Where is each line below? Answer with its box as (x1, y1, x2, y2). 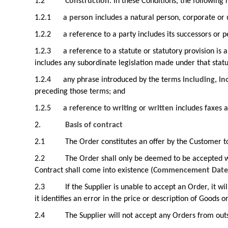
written (148, 104, 174, 112)
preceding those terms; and (35, 88, 125, 96)
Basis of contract (65, 121, 123, 129)
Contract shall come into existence (35, 166, 151, 175)
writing (112, 104, 137, 112)
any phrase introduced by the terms (63, 76, 183, 84)
